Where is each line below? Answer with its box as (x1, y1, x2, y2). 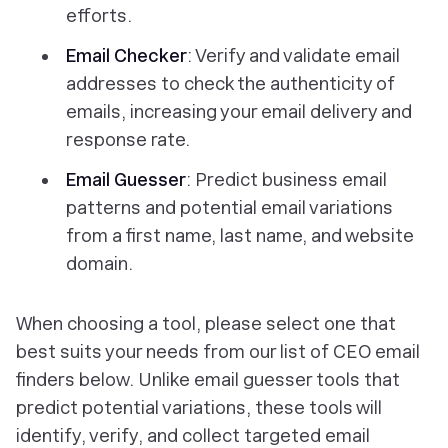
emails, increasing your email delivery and (66, 101, 412, 122)
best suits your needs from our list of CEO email (16, 341, 420, 362)
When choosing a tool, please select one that (16, 313, 396, 334)
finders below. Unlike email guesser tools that (16, 369, 400, 390)
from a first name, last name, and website (66, 225, 414, 246)
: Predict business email (186, 169, 387, 190)
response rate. (66, 129, 190, 150)
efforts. (66, 5, 132, 26)
